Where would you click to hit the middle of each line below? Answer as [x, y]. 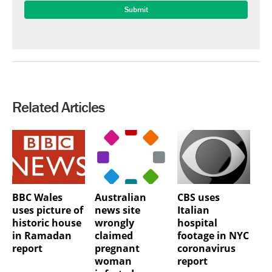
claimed [114, 236]
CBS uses [198, 198]
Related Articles [58, 107]
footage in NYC [213, 236]
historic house [47, 223]
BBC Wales [37, 198]
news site [117, 210]
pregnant [117, 249]
